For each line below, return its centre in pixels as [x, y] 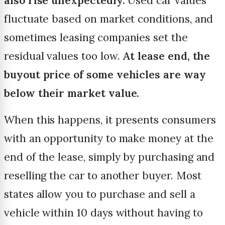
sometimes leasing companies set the [96, 38]
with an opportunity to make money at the [109, 139]
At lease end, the [166, 56]
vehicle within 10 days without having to [103, 213]
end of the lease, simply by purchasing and [109, 157]
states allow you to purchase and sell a [100, 194]
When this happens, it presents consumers [110, 120]
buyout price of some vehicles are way [105, 75]
